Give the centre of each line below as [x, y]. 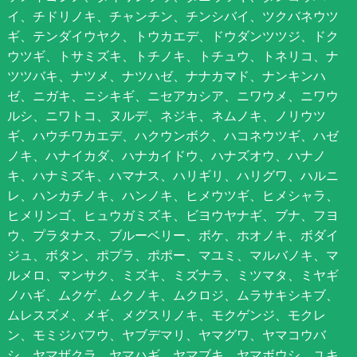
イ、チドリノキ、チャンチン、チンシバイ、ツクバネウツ [173, 16]
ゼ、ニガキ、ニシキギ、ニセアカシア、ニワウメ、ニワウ [173, 95]
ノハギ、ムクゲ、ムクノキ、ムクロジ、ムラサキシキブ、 [173, 294]
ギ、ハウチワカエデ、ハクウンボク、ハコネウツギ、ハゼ [173, 135]
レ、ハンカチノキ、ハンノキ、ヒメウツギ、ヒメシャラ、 [173, 195]
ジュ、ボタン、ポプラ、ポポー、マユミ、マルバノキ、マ [173, 255]
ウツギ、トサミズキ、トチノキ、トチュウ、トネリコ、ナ [173, 55]
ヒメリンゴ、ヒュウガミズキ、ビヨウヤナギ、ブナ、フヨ [173, 215]
